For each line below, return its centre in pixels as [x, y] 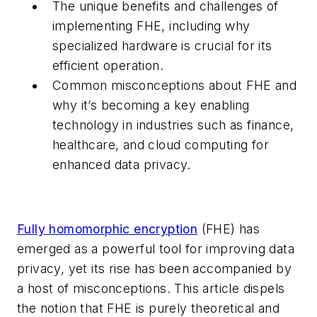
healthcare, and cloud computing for [161, 145]
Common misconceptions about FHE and [174, 86]
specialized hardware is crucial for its [162, 46]
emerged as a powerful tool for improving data [156, 249]
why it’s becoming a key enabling [151, 105]
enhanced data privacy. [122, 165]
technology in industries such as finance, [173, 125]
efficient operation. [108, 66]
